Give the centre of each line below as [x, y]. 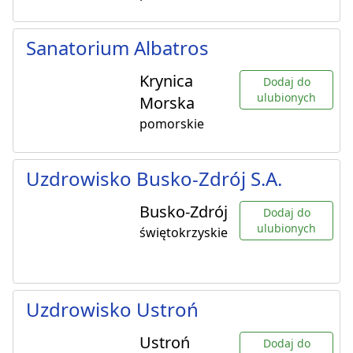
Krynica [166, 81]
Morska [167, 103]
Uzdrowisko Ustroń [112, 310]
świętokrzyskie [184, 233]
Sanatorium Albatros [117, 48]
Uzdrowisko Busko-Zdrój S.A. [154, 179]
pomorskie [172, 124]
